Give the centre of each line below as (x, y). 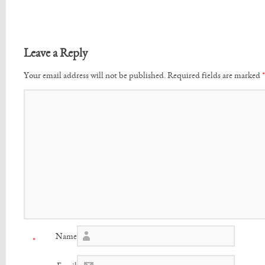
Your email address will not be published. (95, 76)
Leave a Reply (56, 54)
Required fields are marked (215, 76)
